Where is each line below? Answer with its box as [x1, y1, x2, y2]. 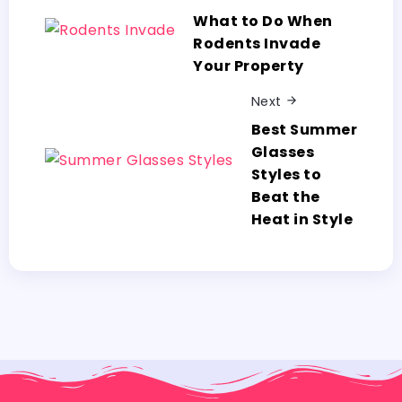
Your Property [193, 56, 304, 77]
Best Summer [250, 118, 357, 140]
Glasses [250, 141, 314, 162]
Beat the [250, 186, 320, 207]
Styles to [250, 163, 321, 185]
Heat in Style [250, 208, 353, 230]
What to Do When [193, 11, 333, 32]
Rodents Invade [193, 33, 320, 55]
